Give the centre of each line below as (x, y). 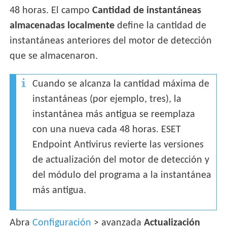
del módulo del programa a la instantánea (122, 175)
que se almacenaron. (54, 56)
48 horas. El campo (51, 11)
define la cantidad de (161, 26)
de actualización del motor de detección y (121, 160)
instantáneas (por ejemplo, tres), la (107, 99)
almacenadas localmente (62, 26)
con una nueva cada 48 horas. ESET (107, 129)
